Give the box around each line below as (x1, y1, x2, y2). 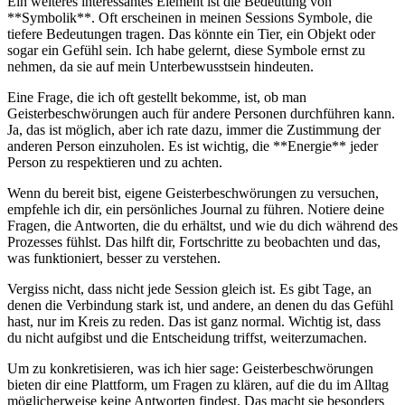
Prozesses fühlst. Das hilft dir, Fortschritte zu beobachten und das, (7, 234, 381, 250)
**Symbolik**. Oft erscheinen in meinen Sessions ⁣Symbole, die (7, 10, 372, 25)
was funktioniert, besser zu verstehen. (7, 250, 221, 266)
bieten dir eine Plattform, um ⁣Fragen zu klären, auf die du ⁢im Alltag (7, 377, 389, 392)
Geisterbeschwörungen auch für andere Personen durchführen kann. (7, 106, 395, 121)
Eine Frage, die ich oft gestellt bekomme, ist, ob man (7, 89, 306, 105)
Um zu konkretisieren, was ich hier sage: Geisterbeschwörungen (7, 361, 373, 376)
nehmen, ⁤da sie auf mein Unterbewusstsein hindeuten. (7, 59, 314, 74)
